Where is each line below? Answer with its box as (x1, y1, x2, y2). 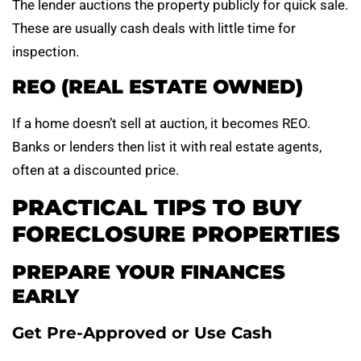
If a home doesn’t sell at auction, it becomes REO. (12, 115, 310, 132)
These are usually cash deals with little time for (12, 19, 296, 36)
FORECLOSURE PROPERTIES (12, 220, 340, 247)
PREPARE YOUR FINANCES (12, 259, 285, 284)
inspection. (12, 43, 79, 60)
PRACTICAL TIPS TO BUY (12, 193, 301, 221)
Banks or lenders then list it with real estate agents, (12, 139, 322, 156)
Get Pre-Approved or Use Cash (12, 322, 272, 342)
